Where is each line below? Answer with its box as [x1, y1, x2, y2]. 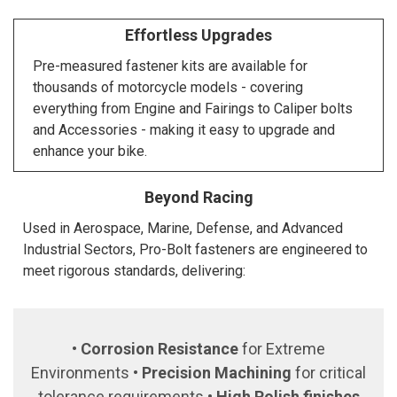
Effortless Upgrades [125, 26, 272, 44]
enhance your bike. [32, 143, 147, 160]
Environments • [31, 363, 142, 382]
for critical [292, 363, 366, 382]
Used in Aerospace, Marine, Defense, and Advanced [22, 220, 343, 237]
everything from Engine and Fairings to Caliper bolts [32, 100, 353, 117]
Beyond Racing [144, 188, 253, 206]
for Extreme [238, 339, 325, 358]
